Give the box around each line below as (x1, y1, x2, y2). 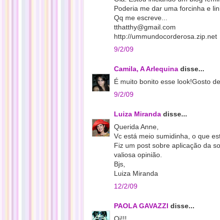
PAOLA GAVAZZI (114, 202, 168, 210)
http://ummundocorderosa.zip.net (114, 32, 217, 40)
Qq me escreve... (114, 14, 167, 22)
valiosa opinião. (114, 151, 162, 159)
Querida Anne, (114, 123, 159, 131)
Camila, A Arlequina (114, 65, 178, 73)
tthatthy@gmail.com (114, 23, 176, 31)
